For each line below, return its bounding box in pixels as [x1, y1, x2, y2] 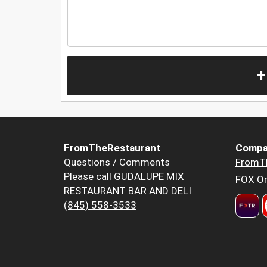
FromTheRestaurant [64, 142, 160, 154]
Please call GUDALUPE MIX [64, 170, 184, 183]
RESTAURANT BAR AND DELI [64, 185, 191, 197]
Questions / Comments [64, 156, 170, 169]
